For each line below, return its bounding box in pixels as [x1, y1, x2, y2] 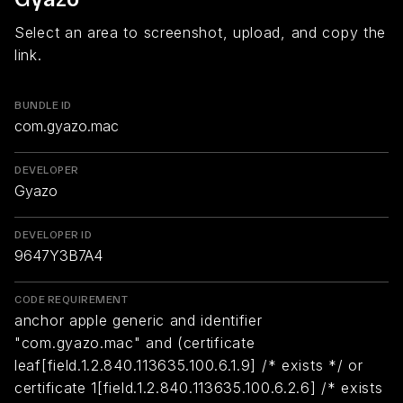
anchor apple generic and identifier [14, 311, 263, 329]
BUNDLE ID [14, 99, 72, 112]
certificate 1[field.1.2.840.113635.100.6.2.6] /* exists [14, 379, 383, 397]
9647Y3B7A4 [14, 246, 103, 264]
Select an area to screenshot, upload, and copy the [14, 23, 387, 41]
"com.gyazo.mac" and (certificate [14, 334, 255, 352]
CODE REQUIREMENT [14, 293, 128, 306]
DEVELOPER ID [14, 228, 92, 241]
